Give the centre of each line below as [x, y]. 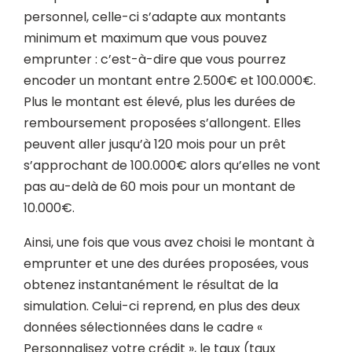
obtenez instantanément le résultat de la [151, 285]
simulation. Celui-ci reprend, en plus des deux [162, 306]
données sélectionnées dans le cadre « [143, 327]
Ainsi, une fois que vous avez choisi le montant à [169, 242]
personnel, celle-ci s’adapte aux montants [155, 17]
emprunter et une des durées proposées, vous [166, 264]
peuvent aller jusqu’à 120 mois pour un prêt [155, 144]
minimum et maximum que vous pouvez [145, 38]
